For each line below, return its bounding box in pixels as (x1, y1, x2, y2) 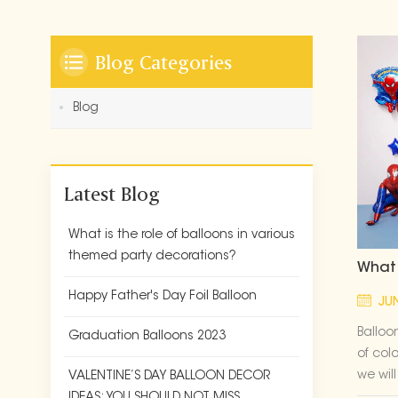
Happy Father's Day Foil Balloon (68, 290, 257, 303)
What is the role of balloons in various (68, 228, 295, 242)
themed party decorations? (68, 250, 236, 263)
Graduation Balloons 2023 (68, 330, 226, 343)
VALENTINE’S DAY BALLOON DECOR (68, 370, 270, 383)
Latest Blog (64, 179, 160, 206)
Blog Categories (95, 48, 232, 75)
